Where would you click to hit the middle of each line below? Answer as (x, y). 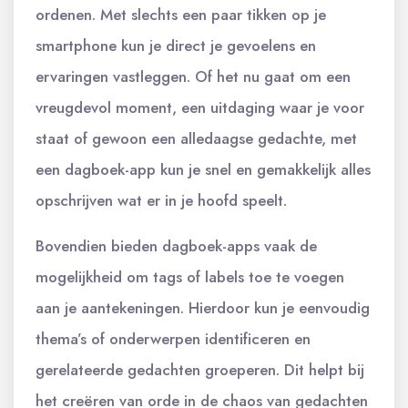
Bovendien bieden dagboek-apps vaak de (176, 245)
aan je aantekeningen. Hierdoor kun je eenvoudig (203, 307)
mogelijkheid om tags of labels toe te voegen (190, 276)
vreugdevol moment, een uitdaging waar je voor (200, 107)
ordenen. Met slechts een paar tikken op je (181, 14)
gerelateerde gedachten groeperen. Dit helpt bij (200, 369)
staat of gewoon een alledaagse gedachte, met (196, 138)
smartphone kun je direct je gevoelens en (176, 45)
